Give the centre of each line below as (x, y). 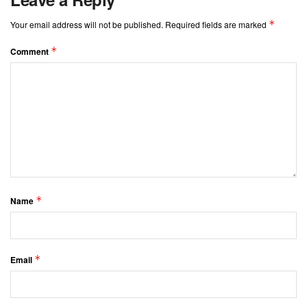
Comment (30, 52)
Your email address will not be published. (87, 25)
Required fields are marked (217, 25)
